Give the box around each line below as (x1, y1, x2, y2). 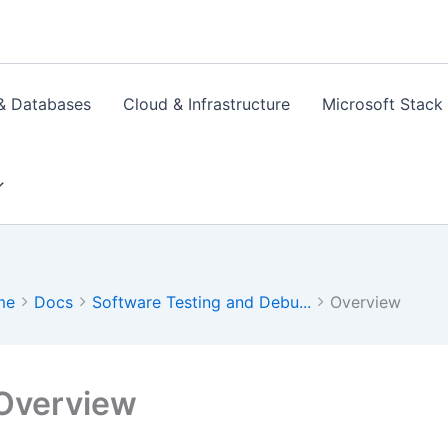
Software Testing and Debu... (92, 292, 311, 312)
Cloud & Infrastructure (123, 94, 290, 114)
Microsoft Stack (322, 94, 443, 114)
